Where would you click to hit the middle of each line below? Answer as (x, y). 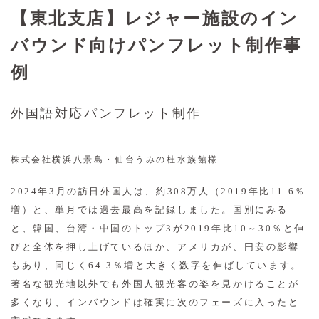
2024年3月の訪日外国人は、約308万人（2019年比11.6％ (158, 192)
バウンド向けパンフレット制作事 (157, 46)
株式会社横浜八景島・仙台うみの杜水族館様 (115, 160)
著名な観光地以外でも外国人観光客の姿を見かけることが (155, 284)
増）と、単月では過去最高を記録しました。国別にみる (150, 210)
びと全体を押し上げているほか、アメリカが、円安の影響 (155, 247)
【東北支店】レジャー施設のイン (155, 19)
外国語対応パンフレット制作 (106, 114)
